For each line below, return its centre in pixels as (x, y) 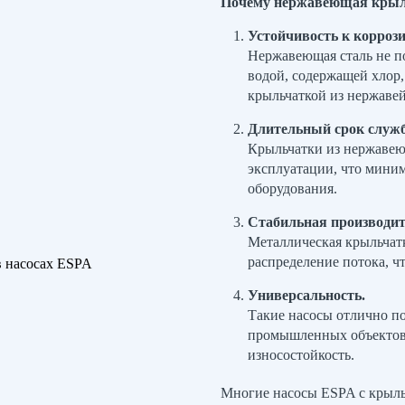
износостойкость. (301, 355)
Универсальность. (306, 295)
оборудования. (292, 188)
